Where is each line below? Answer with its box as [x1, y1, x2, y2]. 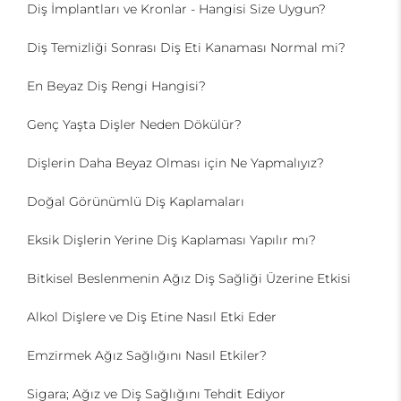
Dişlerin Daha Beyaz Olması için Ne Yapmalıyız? [27, 155, 324, 172]
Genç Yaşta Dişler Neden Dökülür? [27, 116, 242, 133]
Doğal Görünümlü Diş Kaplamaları [27, 193, 244, 210]
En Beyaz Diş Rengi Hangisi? [27, 78, 206, 95]
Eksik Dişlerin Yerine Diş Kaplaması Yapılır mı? [27, 232, 316, 249]
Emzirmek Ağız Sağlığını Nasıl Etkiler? [27, 347, 267, 364]
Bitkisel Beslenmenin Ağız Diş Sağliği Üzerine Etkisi [27, 270, 351, 287]
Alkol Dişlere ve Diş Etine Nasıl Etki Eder [27, 309, 277, 326]
